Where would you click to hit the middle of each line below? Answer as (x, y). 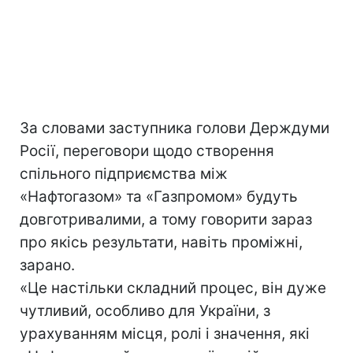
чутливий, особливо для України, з (145, 311)
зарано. (47, 265)
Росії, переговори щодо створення (147, 151)
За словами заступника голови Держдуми (175, 128)
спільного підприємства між (124, 174)
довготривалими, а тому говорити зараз (166, 219)
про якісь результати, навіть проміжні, (161, 242)
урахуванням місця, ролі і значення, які (165, 334)
